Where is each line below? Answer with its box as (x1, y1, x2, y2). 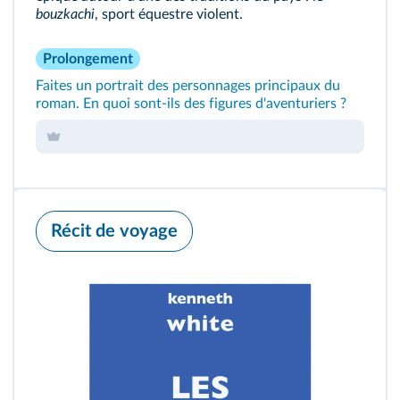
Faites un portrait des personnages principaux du (36, 78, 340, 93)
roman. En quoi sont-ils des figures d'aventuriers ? (36, 96, 346, 111)
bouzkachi (36, 6, 95, 21)
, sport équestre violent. (95, 6, 243, 21)
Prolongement (43, 51, 133, 66)
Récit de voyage (51, 221, 178, 240)
